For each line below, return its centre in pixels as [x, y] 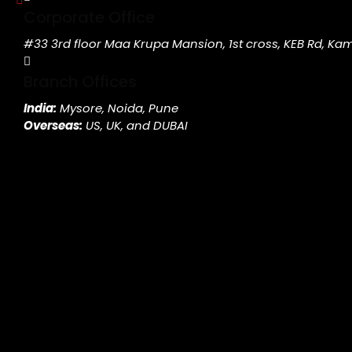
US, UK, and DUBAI [135, 126]
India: [40, 108]
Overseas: [53, 126]
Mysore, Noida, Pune [117, 108]
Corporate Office [89, 18]
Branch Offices [80, 82]
